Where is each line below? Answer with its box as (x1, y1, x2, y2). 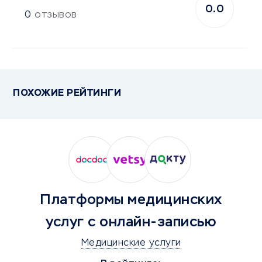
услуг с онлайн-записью (46, 215, 216, 229)
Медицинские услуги (81, 239, 181, 248)
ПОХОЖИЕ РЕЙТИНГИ (13, 89, 121, 98)
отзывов (35, 11, 77, 20)
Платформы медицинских (40, 193, 222, 207)
